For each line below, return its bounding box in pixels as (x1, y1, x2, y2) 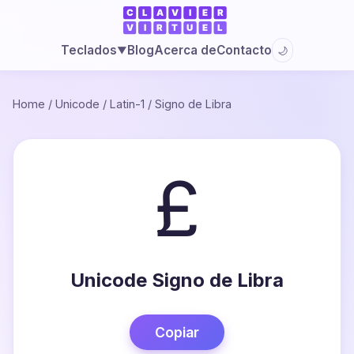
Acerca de (153, 42, 217, 58)
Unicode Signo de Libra (70, 269, 284, 292)
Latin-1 (110, 97, 145, 111)
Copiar (155, 324, 199, 341)
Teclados (60, 43, 117, 58)
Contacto (216, 42, 272, 58)
